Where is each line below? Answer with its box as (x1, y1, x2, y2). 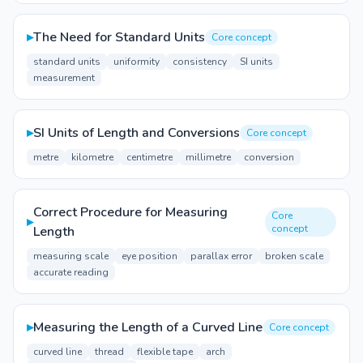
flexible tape (137, 345, 193, 358)
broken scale (265, 250, 323, 263)
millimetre (186, 151, 231, 164)
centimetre (126, 151, 173, 164)
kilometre (71, 151, 113, 164)
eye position (122, 250, 177, 263)
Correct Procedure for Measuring (33, 203, 228, 221)
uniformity (113, 55, 160, 68)
